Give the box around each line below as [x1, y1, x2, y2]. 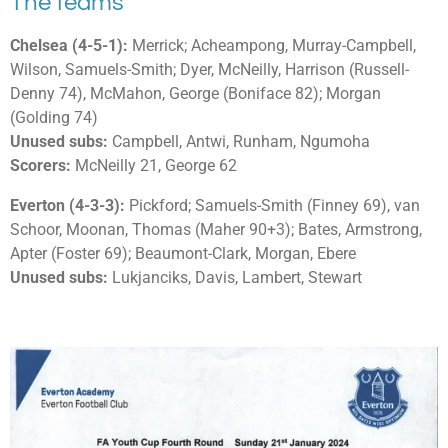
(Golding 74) [10, 108, 98, 128]
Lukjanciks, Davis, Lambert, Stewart [112, 268, 362, 288]
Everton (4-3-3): [10, 196, 125, 216]
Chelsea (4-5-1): [10, 36, 132, 56]
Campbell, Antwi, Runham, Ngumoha [112, 132, 370, 152]
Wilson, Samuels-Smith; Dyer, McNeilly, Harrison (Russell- [10, 60, 409, 80]
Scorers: [10, 156, 71, 176]
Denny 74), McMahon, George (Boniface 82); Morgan [10, 84, 381, 104]
